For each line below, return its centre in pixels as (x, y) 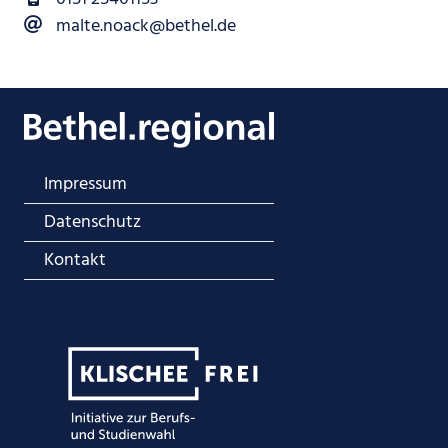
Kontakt (75, 260)
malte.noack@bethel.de (146, 26)
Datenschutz (92, 222)
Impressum (85, 184)
